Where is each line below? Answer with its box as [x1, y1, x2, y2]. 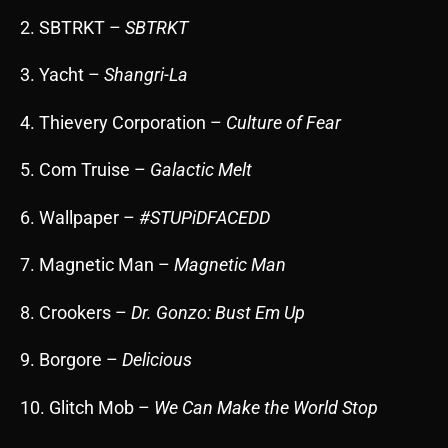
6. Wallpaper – [20, 206, 139, 228]
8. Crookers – [20, 301, 131, 323]
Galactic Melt [150, 159, 252, 181]
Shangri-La [104, 64, 188, 86]
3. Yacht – [20, 64, 104, 86]
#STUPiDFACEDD [139, 206, 270, 228]
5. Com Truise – [20, 159, 150, 181]
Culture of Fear [226, 111, 341, 133]
